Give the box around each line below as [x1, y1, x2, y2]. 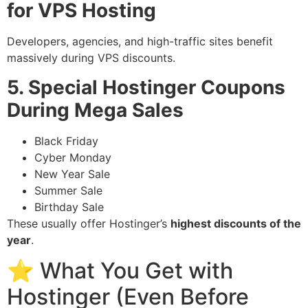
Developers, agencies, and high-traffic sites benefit [7, 34, 273, 49]
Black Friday [34, 133, 98, 148]
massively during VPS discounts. [7, 51, 175, 65]
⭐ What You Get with [7, 257, 233, 285]
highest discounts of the [170, 216, 301, 230]
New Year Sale [34, 166, 110, 181]
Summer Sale [34, 183, 102, 197]
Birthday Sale [34, 199, 104, 214]
